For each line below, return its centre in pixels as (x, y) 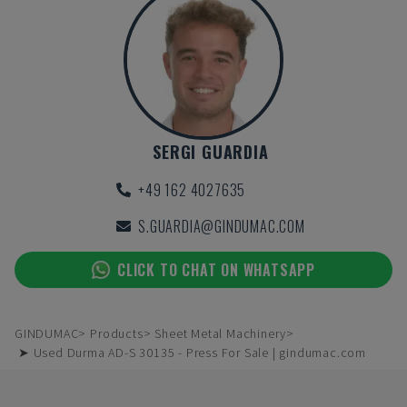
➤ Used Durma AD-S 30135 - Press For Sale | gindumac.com (192, 352)
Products (117, 333)
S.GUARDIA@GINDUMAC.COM (222, 226)
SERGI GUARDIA (211, 152)
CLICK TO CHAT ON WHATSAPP (216, 270)
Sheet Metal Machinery (221, 333)
